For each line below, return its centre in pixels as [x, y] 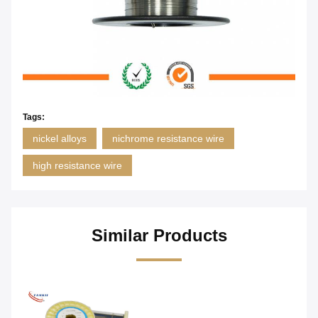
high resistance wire [77, 166]
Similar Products [159, 236]
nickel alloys [60, 139]
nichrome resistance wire [168, 139]
